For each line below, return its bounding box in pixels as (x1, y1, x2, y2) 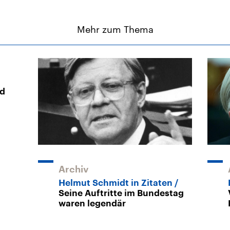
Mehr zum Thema (76, 24, 154, 35)
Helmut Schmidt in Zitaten (59, 179, 172, 188)
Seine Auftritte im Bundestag (59, 189, 184, 198)
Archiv (59, 165, 89, 175)
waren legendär (59, 199, 126, 208)
